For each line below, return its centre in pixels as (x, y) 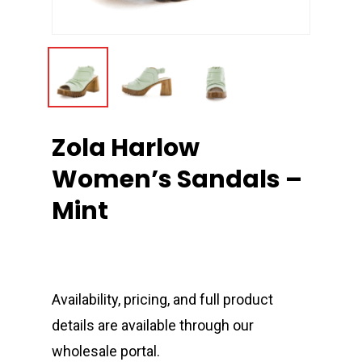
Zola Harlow (126, 148)
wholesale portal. (106, 351)
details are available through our (153, 326)
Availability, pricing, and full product (162, 300)
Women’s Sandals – (177, 180)
